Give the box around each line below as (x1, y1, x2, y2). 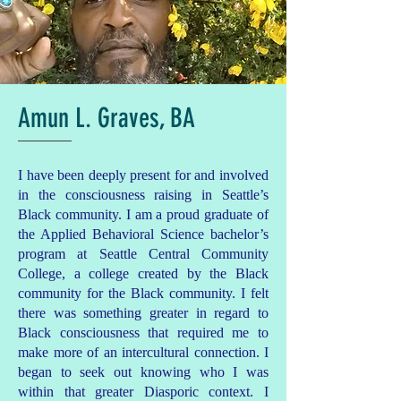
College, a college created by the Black (18, 266, 269, 281)
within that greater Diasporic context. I (18, 384, 269, 399)
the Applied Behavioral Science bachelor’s (18, 226, 269, 242)
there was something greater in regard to (18, 305, 269, 320)
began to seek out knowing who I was (18, 364, 269, 380)
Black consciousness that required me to (18, 325, 269, 340)
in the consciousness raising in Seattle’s (18, 187, 269, 202)
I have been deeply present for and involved (18, 167, 269, 183)
